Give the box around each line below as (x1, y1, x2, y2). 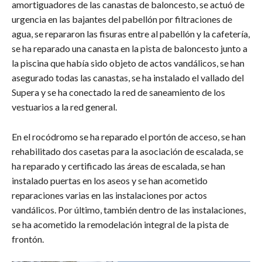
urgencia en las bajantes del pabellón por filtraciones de (12, 13, 232, 25)
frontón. (12, 233, 44, 245)
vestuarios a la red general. (12, 101, 117, 113)
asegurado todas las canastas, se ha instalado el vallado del (12, 72, 244, 84)
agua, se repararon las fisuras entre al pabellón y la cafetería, (12, 28, 250, 40)
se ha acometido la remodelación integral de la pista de (12, 219, 229, 230)
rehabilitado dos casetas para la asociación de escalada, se (12, 146, 243, 157)
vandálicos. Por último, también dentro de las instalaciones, (12, 204, 246, 216)
